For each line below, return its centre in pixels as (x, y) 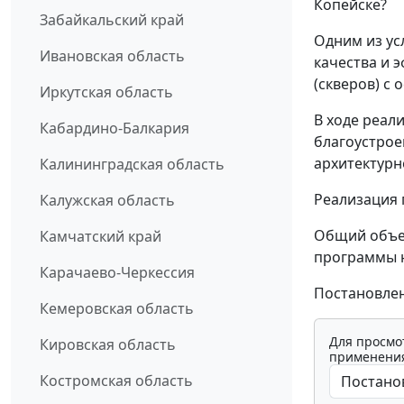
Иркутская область (106, 92)
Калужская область (107, 201)
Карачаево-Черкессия (117, 273)
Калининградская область (132, 165)
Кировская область (108, 345)
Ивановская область (112, 56)
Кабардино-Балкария (115, 129)
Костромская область (116, 381)
